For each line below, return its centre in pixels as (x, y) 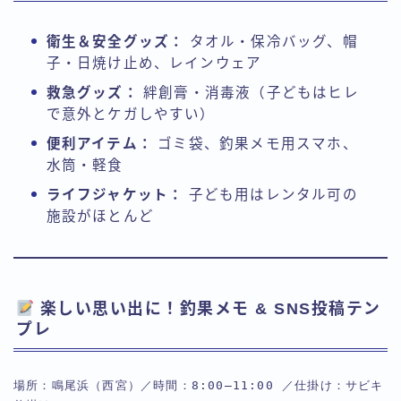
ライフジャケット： (115, 194)
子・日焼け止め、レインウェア (154, 63)
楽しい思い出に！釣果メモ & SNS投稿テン (208, 309)
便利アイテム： (99, 143)
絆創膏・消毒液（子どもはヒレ (248, 92)
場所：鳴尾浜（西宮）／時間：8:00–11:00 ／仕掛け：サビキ (199, 386)
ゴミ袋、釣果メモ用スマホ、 (255, 143)
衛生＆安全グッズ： (115, 41)
